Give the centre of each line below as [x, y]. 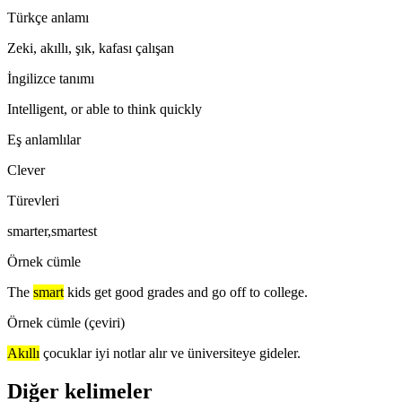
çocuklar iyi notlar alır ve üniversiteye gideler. [172, 353]
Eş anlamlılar [44, 139]
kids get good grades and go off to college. [188, 292]
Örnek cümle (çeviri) [66, 322]
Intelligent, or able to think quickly [105, 109]
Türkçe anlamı [48, 17]
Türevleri [33, 200]
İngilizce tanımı [51, 78]
